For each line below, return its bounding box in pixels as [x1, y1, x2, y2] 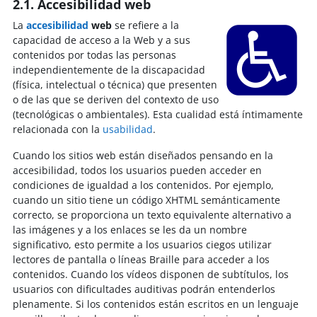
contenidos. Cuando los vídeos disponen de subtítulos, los [13, 267, 289, 281]
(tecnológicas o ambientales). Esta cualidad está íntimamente [13, 107, 303, 121]
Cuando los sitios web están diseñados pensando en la [13, 148, 273, 162]
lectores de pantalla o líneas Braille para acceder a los [13, 252, 270, 266]
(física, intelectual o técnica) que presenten [13, 77, 217, 91]
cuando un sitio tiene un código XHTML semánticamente [13, 192, 280, 207]
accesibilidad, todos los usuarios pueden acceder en [13, 163, 262, 177]
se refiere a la [112, 18, 179, 32]
